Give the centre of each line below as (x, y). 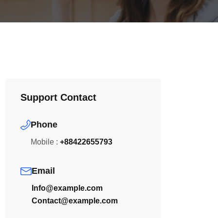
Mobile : (45, 142)
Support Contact (58, 97)
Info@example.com (67, 188)
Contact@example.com (74, 201)
